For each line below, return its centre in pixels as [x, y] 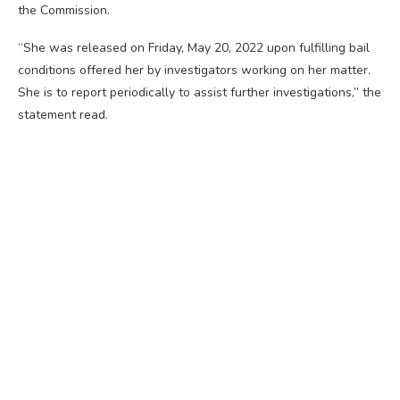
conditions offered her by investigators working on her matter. [194, 71]
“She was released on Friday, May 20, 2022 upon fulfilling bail [194, 48]
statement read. [63, 115]
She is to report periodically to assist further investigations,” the [200, 93]
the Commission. [64, 11]
